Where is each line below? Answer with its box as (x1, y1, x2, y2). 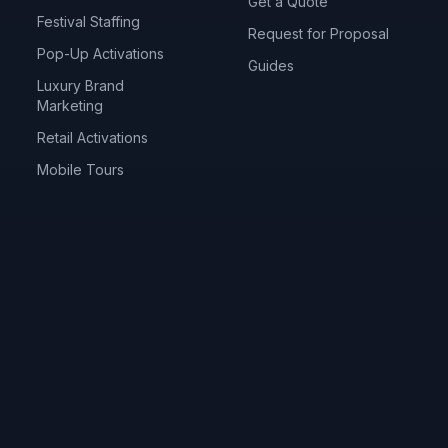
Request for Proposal (247, 25, 389, 42)
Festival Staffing (37, 13, 141, 30)
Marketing (37, 97, 104, 114)
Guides (247, 57, 294, 74)
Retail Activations (37, 129, 149, 146)
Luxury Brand (37, 77, 125, 94)
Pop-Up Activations (37, 45, 165, 62)
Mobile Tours (37, 161, 125, 178)
